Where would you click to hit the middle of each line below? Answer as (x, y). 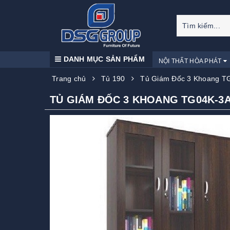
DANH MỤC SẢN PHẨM (103, 59)
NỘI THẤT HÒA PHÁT (191, 61)
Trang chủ (69, 79)
